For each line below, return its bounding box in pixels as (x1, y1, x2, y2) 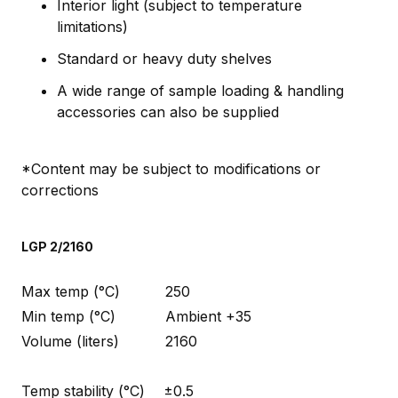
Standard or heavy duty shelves (57, 49, 272, 68)
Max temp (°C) (21, 282, 120, 300)
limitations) (57, 17, 128, 36)
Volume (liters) (21, 331, 119, 350)
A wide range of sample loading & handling (57, 81, 344, 99)
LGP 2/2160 (21, 239, 93, 255)
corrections (21, 180, 99, 199)
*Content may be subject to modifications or (21, 159, 321, 178)
